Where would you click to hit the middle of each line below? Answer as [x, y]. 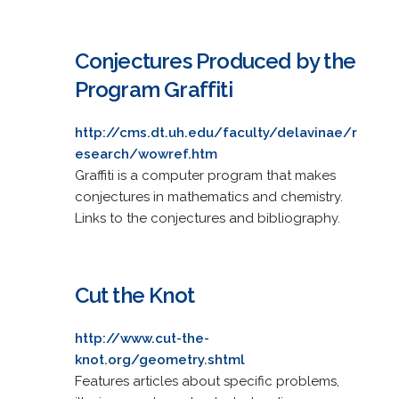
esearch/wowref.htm [146, 154]
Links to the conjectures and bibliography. [207, 218]
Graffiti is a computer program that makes [205, 175]
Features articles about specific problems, [207, 381]
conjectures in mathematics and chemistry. [208, 196]
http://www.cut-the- [142, 338]
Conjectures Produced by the [215, 61]
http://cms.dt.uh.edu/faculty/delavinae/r [216, 132]
